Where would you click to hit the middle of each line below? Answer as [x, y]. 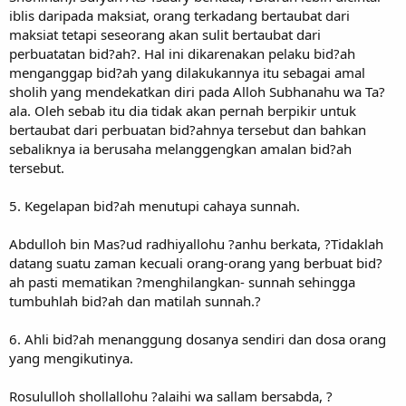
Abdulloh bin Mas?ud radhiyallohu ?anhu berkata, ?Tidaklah [196, 243]
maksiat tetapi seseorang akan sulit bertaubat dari [165, 34]
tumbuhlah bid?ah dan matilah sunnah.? [135, 300]
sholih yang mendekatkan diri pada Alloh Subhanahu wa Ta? [197, 91]
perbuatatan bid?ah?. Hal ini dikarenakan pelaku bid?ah [182, 53]
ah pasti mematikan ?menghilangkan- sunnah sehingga [182, 281]
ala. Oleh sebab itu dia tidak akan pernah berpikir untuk [183, 110]
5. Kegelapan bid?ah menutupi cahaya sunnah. [155, 205]
